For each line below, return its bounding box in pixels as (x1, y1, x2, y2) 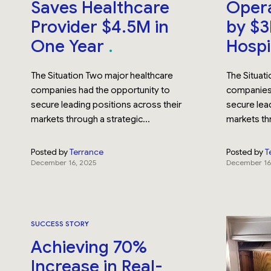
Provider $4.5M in (31, 16, 169, 38)
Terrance (70, 146, 104, 157)
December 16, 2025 (31, 158, 97, 167)
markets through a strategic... (31, 114, 151, 125)
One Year (31, 36, 109, 57)
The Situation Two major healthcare (31, 70, 174, 81)
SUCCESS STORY (31, 219, 90, 228)
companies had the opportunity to (31, 85, 171, 96)
